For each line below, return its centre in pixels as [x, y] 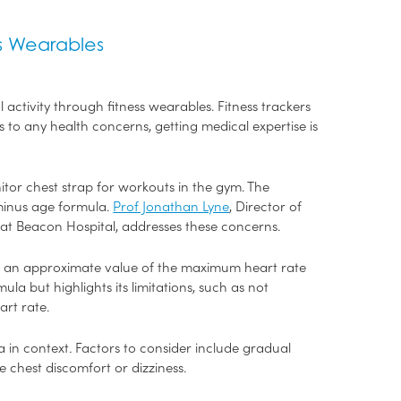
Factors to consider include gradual [183, 347]
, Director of [266, 205]
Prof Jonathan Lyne [171, 205]
